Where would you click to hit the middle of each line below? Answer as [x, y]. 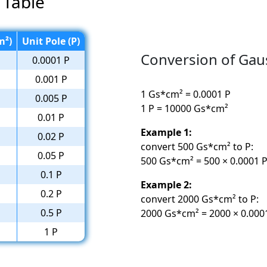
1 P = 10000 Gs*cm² [184, 109]
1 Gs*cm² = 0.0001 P [186, 94]
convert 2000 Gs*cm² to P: [200, 199]
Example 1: [166, 133]
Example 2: [166, 185]
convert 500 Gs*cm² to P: [197, 147]
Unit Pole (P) [51, 41]
